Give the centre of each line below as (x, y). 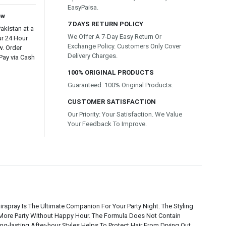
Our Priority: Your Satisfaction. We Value (125, 114)
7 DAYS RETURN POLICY (105, 24)
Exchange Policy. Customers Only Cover (124, 46)
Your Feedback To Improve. (107, 124)
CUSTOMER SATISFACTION (112, 102)
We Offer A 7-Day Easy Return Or (115, 37)
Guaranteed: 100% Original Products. (120, 85)
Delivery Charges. (93, 56)
